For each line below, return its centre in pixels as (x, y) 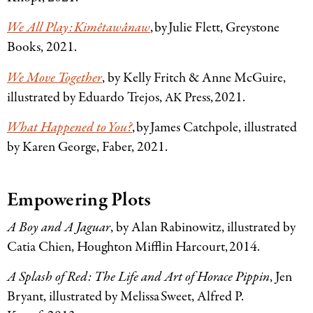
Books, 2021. (44, 48)
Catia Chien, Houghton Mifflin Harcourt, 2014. (136, 247)
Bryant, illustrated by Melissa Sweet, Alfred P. (125, 297)
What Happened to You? (70, 128)
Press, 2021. (216, 97)
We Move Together (54, 78)
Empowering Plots (80, 201)
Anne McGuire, (242, 78)
